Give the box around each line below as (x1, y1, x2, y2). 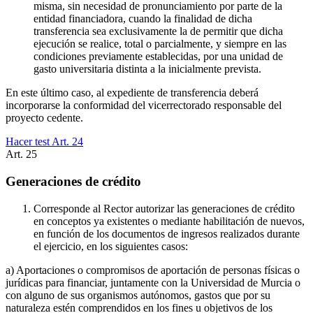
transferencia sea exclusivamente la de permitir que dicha (34, 25, 283, 38)
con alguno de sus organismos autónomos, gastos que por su (6, 289, 270, 301)
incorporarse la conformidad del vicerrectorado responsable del (6, 99, 282, 112)
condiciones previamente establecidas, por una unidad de (34, 50, 283, 63)
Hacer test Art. (6, 136, 72, 148)
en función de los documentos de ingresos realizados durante (34, 227, 300, 240)
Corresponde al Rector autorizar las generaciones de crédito (34, 202, 295, 214)
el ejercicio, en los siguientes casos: (34, 240, 188, 252)
